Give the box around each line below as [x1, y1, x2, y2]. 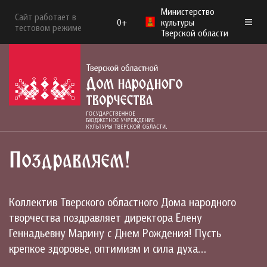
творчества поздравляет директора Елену [9, 211, 202, 224]
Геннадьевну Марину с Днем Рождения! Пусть [9, 226, 221, 240]
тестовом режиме [15, 22, 82, 33]
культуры [161, 17, 195, 27]
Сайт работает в [15, 11, 76, 22]
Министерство [161, 6, 215, 17]
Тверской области [161, 27, 229, 38]
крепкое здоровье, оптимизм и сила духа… [9, 242, 206, 255]
